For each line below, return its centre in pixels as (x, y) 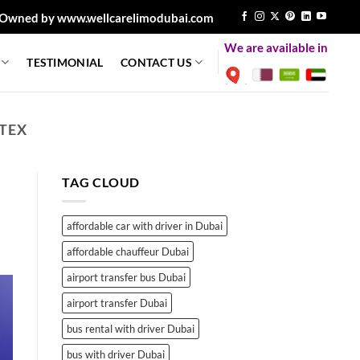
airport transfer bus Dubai (126, 277)
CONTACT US (156, 62)
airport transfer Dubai (117, 303)
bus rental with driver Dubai (131, 328)
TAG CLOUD (101, 182)
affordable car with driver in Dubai (145, 225)
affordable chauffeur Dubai (128, 251)
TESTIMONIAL (65, 62)
